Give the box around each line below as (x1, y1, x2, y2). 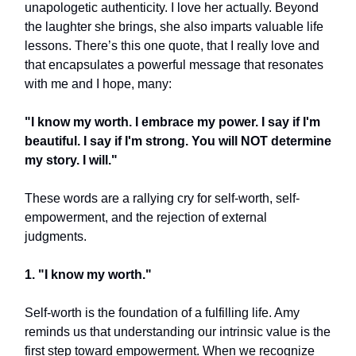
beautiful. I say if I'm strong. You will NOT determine (25, 134, 331, 148)
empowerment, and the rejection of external (25, 211, 267, 224)
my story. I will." (25, 153, 118, 167)
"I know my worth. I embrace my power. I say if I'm (25, 115, 320, 129)
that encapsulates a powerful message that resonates (25, 58, 323, 72)
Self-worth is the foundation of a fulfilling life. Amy (25, 306, 300, 319)
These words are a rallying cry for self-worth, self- (25, 192, 300, 205)
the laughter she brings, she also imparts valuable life (25, 20, 323, 33)
